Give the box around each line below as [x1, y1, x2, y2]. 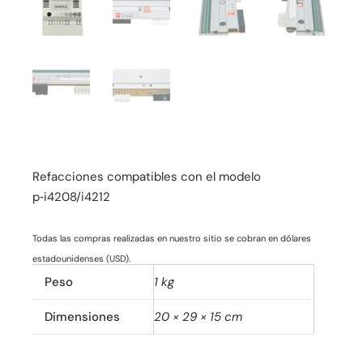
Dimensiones [45, 309, 121, 326]
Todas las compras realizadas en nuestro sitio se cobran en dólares [32, 232, 312, 244]
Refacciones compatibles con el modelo [32, 168, 262, 185]
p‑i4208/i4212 [32, 188, 111, 205]
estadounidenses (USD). [32, 252, 131, 264]
